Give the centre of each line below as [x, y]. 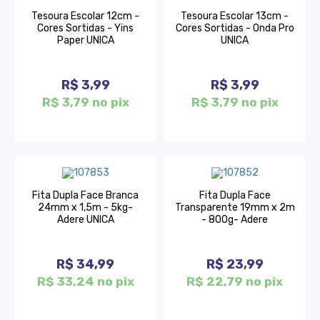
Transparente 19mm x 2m [235, 207]
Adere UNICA [85, 219]
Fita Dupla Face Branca [85, 195]
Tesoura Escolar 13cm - [235, 16]
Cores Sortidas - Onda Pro [235, 29]
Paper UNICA [85, 41]
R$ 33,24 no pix [85, 281]
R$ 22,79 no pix [235, 281]
